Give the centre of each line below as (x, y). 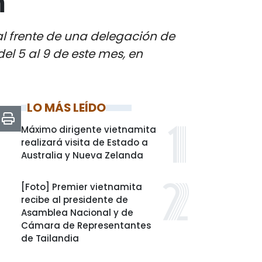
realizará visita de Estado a (85, 142)
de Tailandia (50, 238)
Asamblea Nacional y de (77, 213)
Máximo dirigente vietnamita (89, 130)
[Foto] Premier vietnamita (82, 187)
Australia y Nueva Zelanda (82, 155)
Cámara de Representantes (86, 225)
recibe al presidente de (75, 200)
